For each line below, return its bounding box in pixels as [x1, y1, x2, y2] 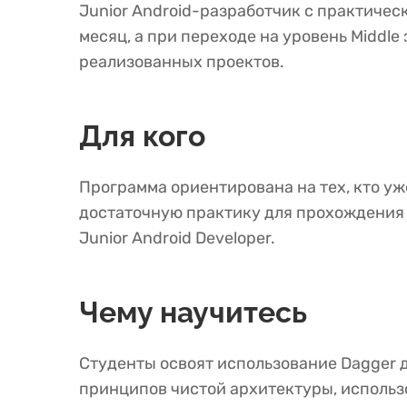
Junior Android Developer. [79, 228, 275, 248]
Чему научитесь [79, 295, 307, 329]
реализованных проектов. [79, 52, 284, 72]
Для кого [79, 119, 205, 153]
